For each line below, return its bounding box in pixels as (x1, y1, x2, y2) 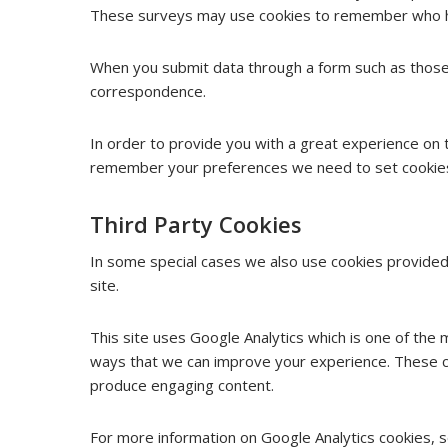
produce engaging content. (90, 375, 275, 395)
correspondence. (90, 81, 207, 101)
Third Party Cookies (90, 209, 303, 239)
